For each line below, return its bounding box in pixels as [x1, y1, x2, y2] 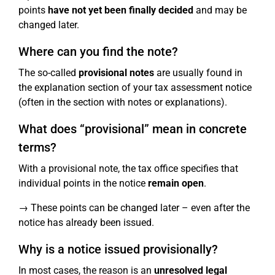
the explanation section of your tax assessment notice [18, 82, 252, 94]
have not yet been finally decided [48, 4, 193, 17]
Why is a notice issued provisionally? [18, 242, 218, 257]
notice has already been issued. [18, 217, 154, 229]
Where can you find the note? [18, 44, 178, 60]
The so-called [18, 67, 79, 79]
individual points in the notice [18, 177, 148, 190]
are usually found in [154, 67, 242, 79]
